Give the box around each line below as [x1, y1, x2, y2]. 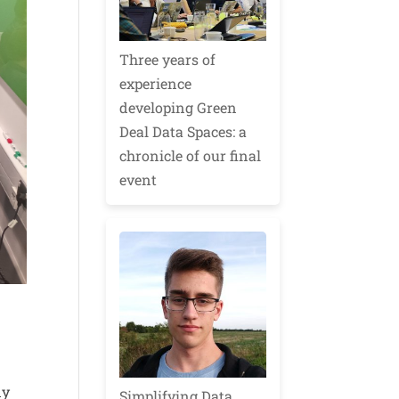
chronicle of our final [119, 145, 262, 165]
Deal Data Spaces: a [119, 121, 248, 141]
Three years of [119, 49, 216, 69]
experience [119, 73, 192, 93]
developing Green [119, 97, 238, 117]
